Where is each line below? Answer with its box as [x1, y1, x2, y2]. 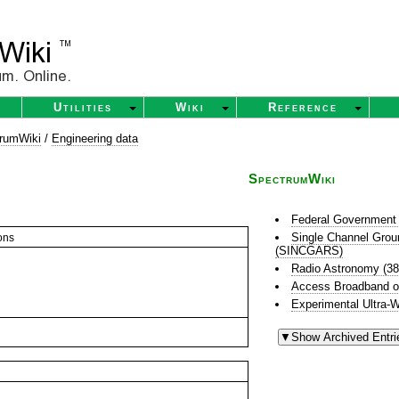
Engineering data [52, 132, 138, 145]
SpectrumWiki [248, 172, 336, 186]
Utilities [53, 101, 112, 114]
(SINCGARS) [275, 244, 343, 257]
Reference [268, 101, 338, 114]
